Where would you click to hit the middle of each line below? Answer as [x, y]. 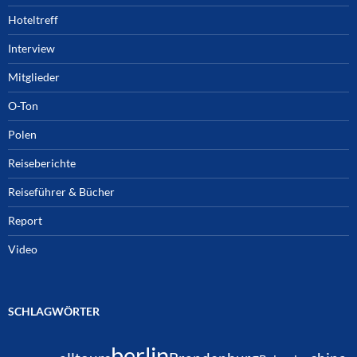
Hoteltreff [33, 19]
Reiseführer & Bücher [61, 191]
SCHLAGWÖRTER [54, 311]
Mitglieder [34, 76]
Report [25, 220]
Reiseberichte [42, 163]
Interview [31, 48]
